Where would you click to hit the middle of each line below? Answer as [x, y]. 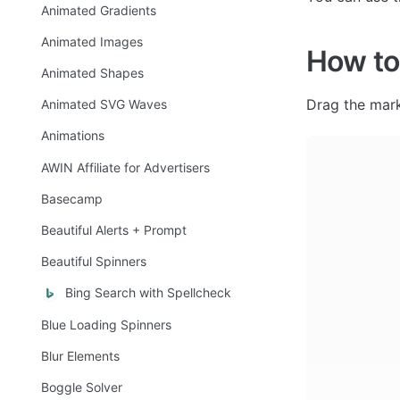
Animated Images [92, 41]
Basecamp [72, 198]
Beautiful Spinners [94, 262]
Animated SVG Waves [104, 104]
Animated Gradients [99, 10]
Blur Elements [80, 355]
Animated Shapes [92, 73]
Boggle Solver [82, 387]
